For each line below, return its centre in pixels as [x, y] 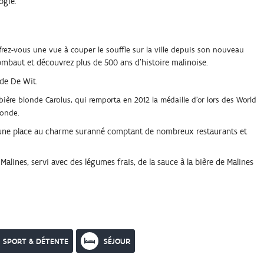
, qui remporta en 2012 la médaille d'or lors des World [163, 100]
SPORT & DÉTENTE [36, 241]
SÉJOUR [117, 241]
